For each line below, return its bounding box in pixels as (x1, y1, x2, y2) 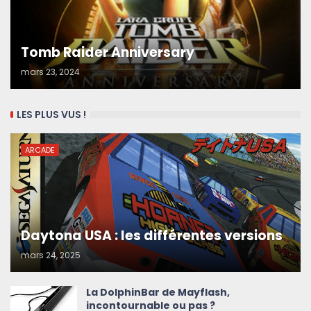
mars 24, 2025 (21, 249, 81, 262)
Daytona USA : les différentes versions (21, 226, 283, 246)
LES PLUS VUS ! (17, 107, 86, 121)
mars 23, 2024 (21, 66, 80, 78)
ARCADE (25, 144, 55, 156)
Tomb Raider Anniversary (21, 43, 194, 62)
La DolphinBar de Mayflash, (86, 285, 230, 300)
